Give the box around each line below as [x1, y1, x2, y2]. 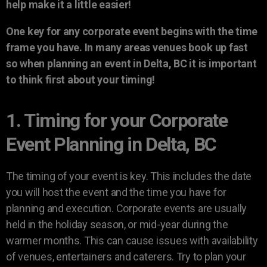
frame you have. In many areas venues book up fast [6, 41, 248, 54]
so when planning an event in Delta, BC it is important [6, 57, 257, 70]
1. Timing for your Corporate [6, 109, 228, 132]
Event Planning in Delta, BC [6, 133, 217, 156]
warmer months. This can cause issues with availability [6, 234, 258, 247]
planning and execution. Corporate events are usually [6, 202, 247, 215]
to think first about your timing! [6, 73, 156, 86]
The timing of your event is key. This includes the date [6, 170, 252, 183]
